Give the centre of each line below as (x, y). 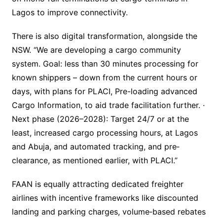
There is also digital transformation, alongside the (104, 36)
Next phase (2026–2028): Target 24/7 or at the (100, 119)
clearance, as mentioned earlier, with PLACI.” (94, 161)
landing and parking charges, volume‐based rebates (109, 212)
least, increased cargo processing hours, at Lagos (105, 133)
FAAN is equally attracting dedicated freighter (97, 184)
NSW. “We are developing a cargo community (96, 50)
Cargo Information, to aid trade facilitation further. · (108, 105)
